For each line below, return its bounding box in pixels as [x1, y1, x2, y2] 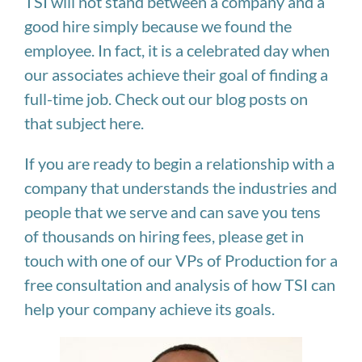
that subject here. [24, 112, 144, 133]
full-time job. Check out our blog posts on [24, 88, 308, 108]
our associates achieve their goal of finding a [24, 64, 328, 84]
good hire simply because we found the [24, 15, 292, 36]
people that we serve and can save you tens [24, 201, 321, 221]
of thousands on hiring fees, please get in [24, 225, 304, 246]
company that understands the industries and [24, 177, 337, 197]
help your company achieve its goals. [24, 298, 275, 318]
